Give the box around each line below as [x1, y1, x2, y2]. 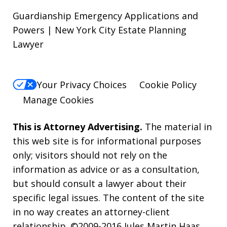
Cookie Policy [139, 79, 197, 91]
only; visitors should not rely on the [13, 149, 167, 162]
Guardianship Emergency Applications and [13, 9, 198, 22]
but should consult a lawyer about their [13, 177, 186, 190]
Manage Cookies [23, 94, 94, 106]
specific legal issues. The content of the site [13, 192, 204, 204]
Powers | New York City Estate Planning [13, 23, 186, 36]
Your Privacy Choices [37, 79, 127, 91]
